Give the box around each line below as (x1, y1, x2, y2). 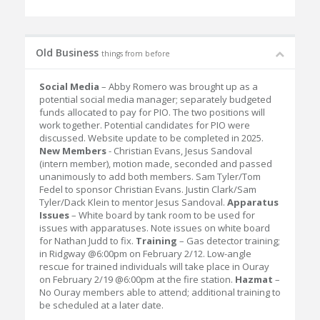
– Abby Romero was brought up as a (99, 80, 258, 93)
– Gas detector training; (177, 234, 280, 247)
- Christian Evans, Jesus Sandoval (106, 144, 252, 157)
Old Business (36, 46, 101, 59)
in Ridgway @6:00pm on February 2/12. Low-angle (39, 247, 251, 260)
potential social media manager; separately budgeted (39, 93, 271, 106)
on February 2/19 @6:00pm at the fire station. (39, 273, 235, 286)
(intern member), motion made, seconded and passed (39, 157, 272, 170)
